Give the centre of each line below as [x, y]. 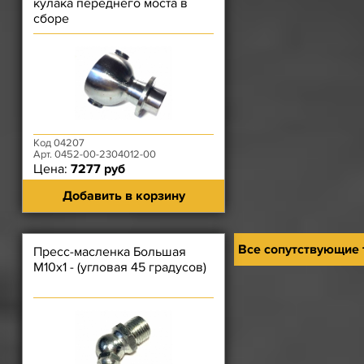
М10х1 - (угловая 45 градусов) [120, 267]
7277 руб [98, 169]
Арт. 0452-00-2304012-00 [95, 154]
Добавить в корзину [123, 196]
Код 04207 [59, 143]
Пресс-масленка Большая [110, 252]
